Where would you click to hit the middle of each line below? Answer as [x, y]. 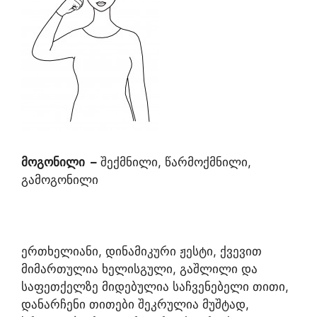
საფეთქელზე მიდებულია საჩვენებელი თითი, [155, 287]
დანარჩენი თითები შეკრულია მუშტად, [135, 304]
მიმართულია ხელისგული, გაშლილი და [139, 269]
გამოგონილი [60, 180]
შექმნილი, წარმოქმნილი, [174, 162]
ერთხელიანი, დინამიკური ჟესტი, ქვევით [142, 251]
